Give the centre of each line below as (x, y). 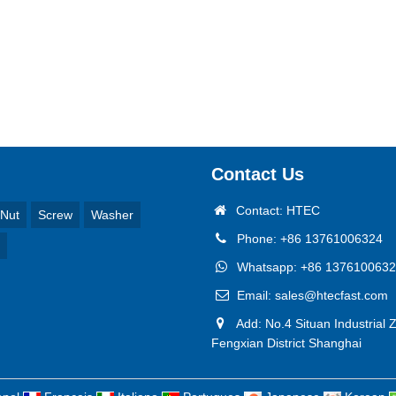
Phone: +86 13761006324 (308, 239)
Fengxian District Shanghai (286, 343)
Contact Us (258, 174)
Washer (112, 215)
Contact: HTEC (274, 210)
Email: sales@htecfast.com (311, 295)
